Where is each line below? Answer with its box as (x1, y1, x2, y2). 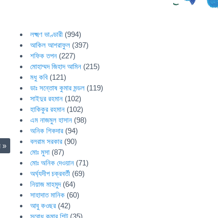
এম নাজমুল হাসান (30, 116, 73, 124)
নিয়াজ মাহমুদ (30, 180, 61, 188)
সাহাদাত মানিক (30, 191, 65, 199)
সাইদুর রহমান (30, 94, 63, 103)
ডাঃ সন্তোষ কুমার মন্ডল (30, 84, 85, 92)
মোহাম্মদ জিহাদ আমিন (30, 62, 82, 71)
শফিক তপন (30, 52, 57, 60)
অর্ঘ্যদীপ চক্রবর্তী (30, 169, 71, 178)
